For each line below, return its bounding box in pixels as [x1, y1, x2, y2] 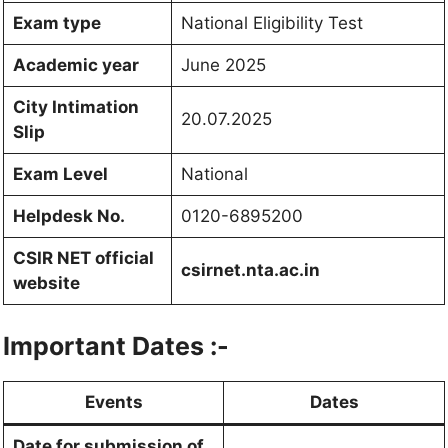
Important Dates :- [3, 330, 229, 361]
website [12, 273, 80, 294]
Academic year [12, 55, 139, 76]
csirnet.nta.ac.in [180, 260, 320, 281]
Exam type [12, 13, 101, 34]
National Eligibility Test [180, 13, 363, 34]
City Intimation [12, 97, 139, 118]
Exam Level [12, 164, 108, 185]
